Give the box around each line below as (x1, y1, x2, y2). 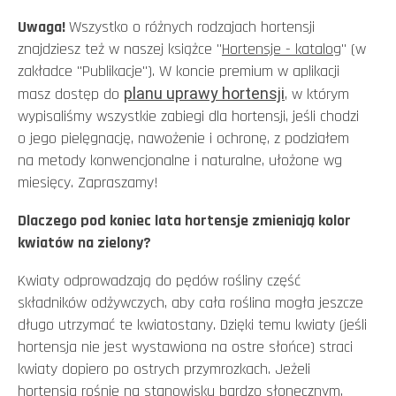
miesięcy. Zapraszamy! (18, 171, 158, 193)
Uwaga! (18, 16, 69, 37)
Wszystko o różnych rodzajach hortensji (69, 16, 315, 37)
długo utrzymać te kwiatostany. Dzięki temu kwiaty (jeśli (18, 314, 367, 335)
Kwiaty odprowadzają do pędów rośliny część (18, 270, 301, 291)
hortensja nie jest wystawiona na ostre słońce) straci (18, 336, 353, 357)
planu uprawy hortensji (124, 83, 285, 103)
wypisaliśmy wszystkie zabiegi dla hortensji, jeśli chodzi (18, 105, 359, 126)
